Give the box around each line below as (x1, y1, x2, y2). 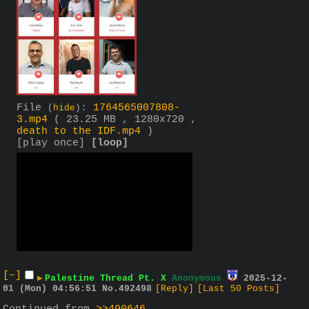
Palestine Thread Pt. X (45, 272, 166, 283)
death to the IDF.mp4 (17, 125, 141, 137)
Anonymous (172, 272, 221, 283)
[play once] (17, 137, 85, 149)
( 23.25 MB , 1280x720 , (54, 113, 197, 126)
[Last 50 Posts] (197, 283, 280, 294)
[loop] (91, 137, 128, 149)
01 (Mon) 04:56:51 (3, 283, 97, 294)
